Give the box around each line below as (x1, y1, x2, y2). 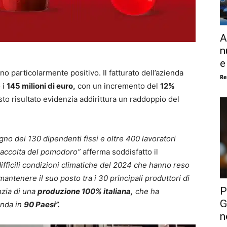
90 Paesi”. (24, 199, 60, 209)
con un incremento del (75, 81, 160, 91)
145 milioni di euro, (7, 81, 75, 91)
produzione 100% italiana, (37, 186, 133, 196)
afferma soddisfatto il (83, 146, 158, 157)
